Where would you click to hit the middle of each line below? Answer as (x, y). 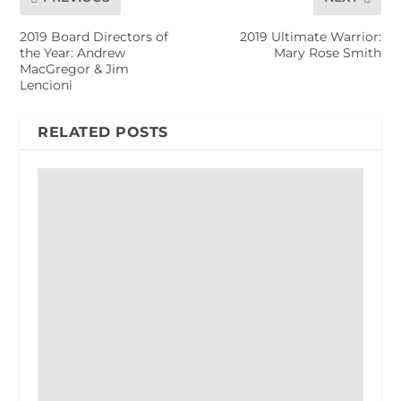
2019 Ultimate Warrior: (310, 36)
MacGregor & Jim (75, 68)
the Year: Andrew (73, 52)
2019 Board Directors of (94, 36)
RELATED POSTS (103, 132)
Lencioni (47, 85)
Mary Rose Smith (327, 52)
